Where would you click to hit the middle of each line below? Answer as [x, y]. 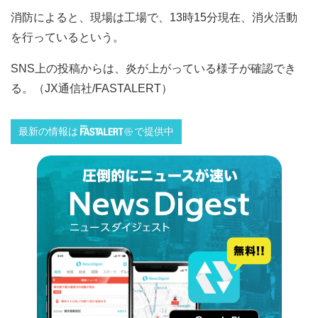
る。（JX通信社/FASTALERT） [92, 88]
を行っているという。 [67, 37]
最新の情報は [48, 132]
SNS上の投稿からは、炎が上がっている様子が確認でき [153, 68]
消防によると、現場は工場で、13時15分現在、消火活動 [154, 17]
